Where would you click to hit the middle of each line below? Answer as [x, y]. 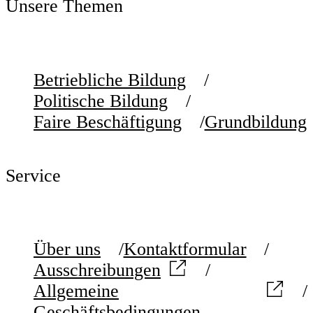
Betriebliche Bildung [110, 80]
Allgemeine [76, 291]
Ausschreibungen [97, 270]
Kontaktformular [185, 249]
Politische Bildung [101, 101]
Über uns [67, 249]
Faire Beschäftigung [108, 122]
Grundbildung [255, 122]
